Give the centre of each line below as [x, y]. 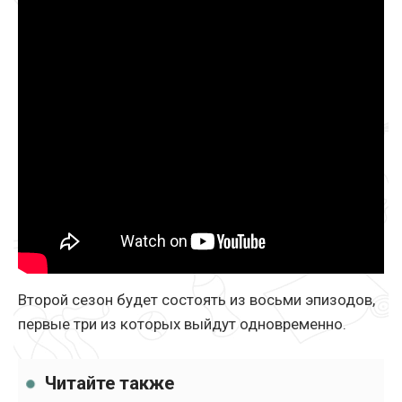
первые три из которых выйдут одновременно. [182, 324]
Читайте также [109, 384]
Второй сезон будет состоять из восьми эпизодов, [197, 300]
